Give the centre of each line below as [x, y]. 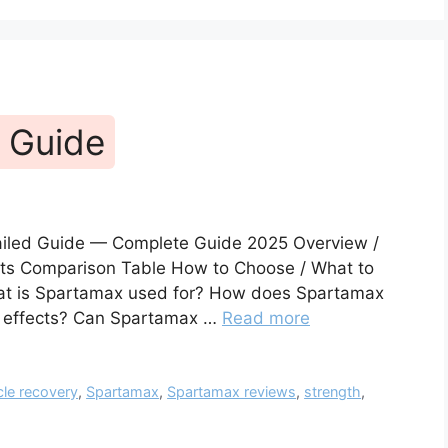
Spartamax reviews [232, 392]
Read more [266, 318]
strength [333, 392]
